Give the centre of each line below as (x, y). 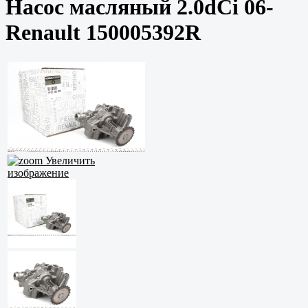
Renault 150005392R (103, 32)
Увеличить (69, 161)
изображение (38, 173)
